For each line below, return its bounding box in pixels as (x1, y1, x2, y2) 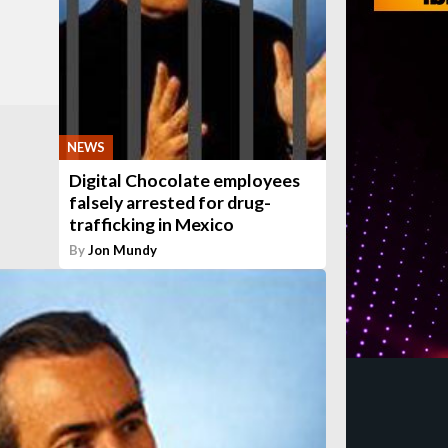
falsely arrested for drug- (69, 192, 272, 214)
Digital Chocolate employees (69, 170, 301, 192)
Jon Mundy (88, 242, 158, 259)
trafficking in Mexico (69, 214, 235, 236)
